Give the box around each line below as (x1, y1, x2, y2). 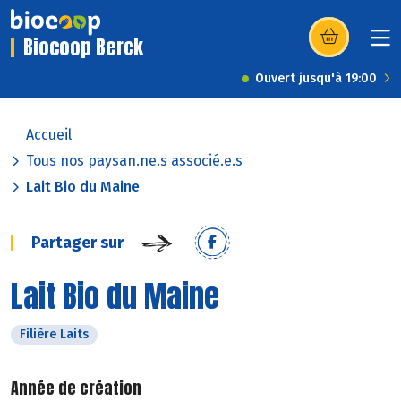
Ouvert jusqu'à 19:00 (255, 71, 377, 87)
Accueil (26, 126, 72, 144)
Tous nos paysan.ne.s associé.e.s (26, 152, 243, 170)
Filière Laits (20, 327, 89, 343)
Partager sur (31, 233, 124, 253)
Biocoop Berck (23, 32, 143, 63)
